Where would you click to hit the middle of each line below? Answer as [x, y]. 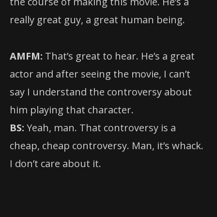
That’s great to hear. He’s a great [119, 56]
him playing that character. [72, 109]
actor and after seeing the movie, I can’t [100, 74]
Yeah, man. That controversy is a [100, 127]
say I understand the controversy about [101, 92]
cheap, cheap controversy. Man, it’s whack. [107, 145]
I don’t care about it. [55, 163]
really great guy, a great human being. [97, 20]
